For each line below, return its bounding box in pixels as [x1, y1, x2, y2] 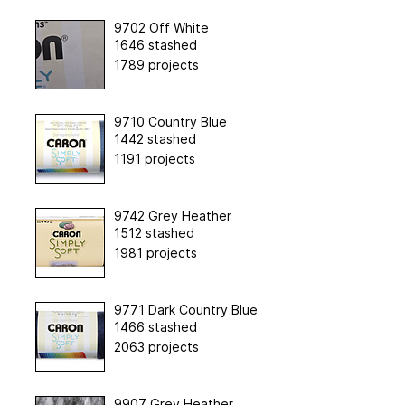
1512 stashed [113, 224, 194, 240]
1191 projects [113, 150, 195, 166]
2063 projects [113, 338, 199, 354]
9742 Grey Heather [113, 207, 231, 223]
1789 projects [113, 56, 199, 72]
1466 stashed [113, 318, 197, 334]
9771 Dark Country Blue [113, 301, 258, 317]
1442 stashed [113, 130, 196, 146]
